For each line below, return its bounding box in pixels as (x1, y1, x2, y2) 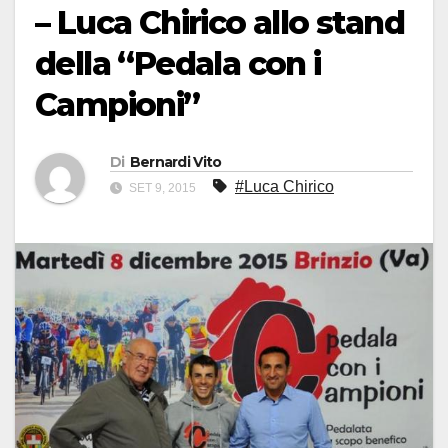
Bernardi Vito (129, 153, 222, 172)
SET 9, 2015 (126, 181, 199, 196)
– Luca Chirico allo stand (35, 3, 404, 43)
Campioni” (35, 85, 200, 125)
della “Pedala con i (35, 44, 321, 84)
